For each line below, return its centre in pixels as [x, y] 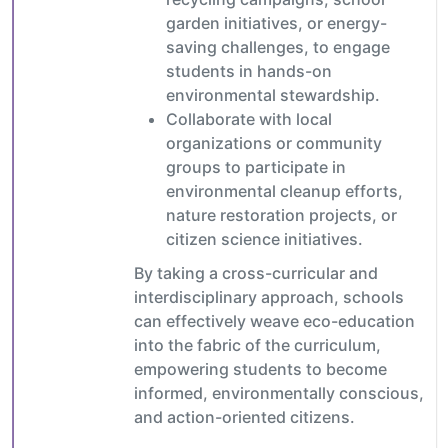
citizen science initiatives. [264, 239]
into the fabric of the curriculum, [257, 345]
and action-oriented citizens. [244, 417]
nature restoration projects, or [281, 215]
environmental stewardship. [273, 95]
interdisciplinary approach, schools [269, 297]
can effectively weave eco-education [274, 321]
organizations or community [274, 143]
